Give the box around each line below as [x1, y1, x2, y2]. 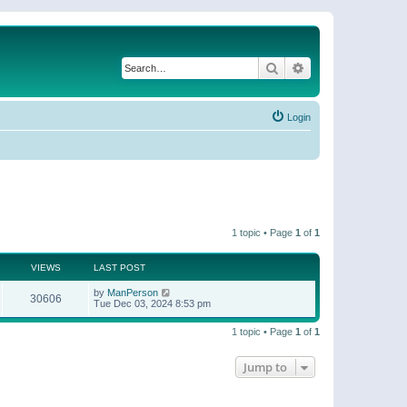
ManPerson [107, 286, 158, 298]
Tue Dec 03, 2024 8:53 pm [94, 297, 211, 309]
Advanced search [305, 59, 401, 75]
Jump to [243, 358, 287, 375]
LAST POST [94, 262, 145, 273]
